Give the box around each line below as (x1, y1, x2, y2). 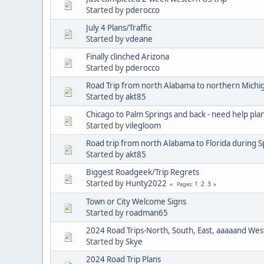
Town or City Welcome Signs (86, 196, 186, 207)
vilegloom (126, 120, 161, 131)
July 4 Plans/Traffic (86, 22, 151, 33)
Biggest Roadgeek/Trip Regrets (86, 166, 199, 177)
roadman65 (126, 207, 168, 218)
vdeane (126, 33, 153, 44)
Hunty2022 (126, 177, 167, 189)
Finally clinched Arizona (86, 51, 169, 62)
